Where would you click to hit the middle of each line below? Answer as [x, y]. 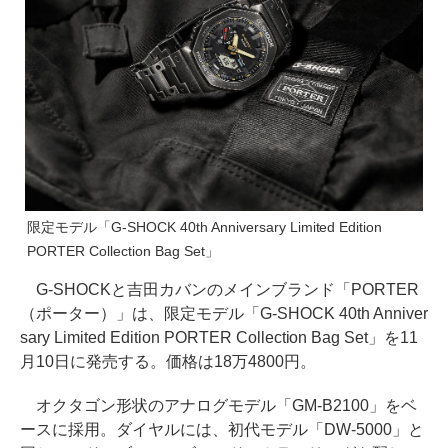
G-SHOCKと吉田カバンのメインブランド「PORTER [219, 290]
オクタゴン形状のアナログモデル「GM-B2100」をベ [218, 406]
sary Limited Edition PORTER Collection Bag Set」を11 [219, 338]
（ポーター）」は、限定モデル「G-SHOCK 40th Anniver [224, 314]
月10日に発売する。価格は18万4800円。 [168, 362]
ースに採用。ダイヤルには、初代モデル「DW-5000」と [222, 430]
